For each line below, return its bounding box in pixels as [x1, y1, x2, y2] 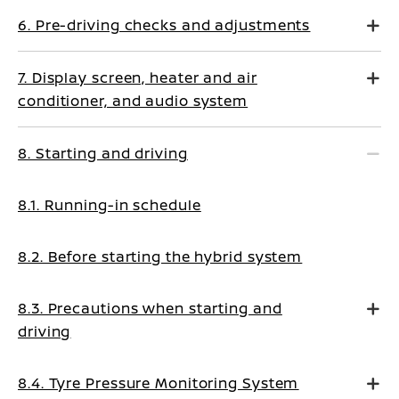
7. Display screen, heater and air [18, 68, 257, 87]
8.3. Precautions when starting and [18, 298, 282, 318]
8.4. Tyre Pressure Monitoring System [18, 373, 299, 393]
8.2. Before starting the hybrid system [18, 247, 303, 266]
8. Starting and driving [18, 143, 188, 163]
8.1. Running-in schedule [18, 195, 201, 215]
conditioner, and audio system [18, 91, 248, 110]
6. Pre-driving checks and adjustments [18, 15, 311, 35]
